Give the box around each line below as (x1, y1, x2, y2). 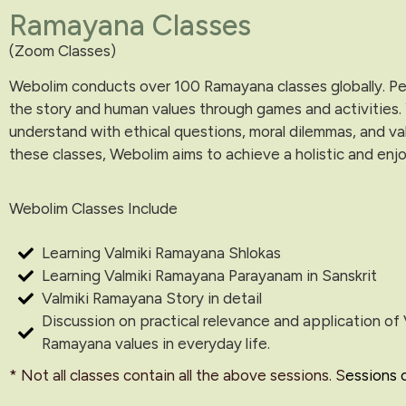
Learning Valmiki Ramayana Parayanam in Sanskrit (42, 266, 378, 285)
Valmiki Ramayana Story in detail (42, 289, 263, 308)
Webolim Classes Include (9, 198, 178, 217)
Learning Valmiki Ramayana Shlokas (42, 244, 282, 263)
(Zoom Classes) (9, 42, 116, 60)
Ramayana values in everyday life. (42, 334, 271, 353)
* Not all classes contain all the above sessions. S (9, 366, 345, 385)
